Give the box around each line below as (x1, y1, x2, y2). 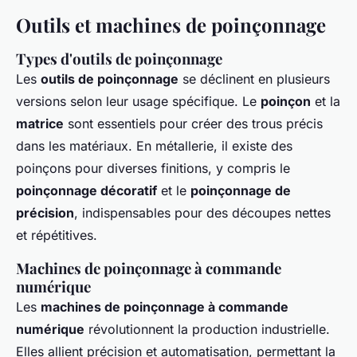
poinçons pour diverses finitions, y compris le (16, 160, 290, 177)
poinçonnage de (190, 182, 291, 199)
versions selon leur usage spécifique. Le (16, 93, 261, 110)
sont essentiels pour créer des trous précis (64, 116, 323, 132)
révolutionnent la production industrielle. (84, 321, 330, 338)
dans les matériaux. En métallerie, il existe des (16, 138, 292, 155)
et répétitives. (16, 227, 97, 244)
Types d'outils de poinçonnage (16, 49, 222, 69)
